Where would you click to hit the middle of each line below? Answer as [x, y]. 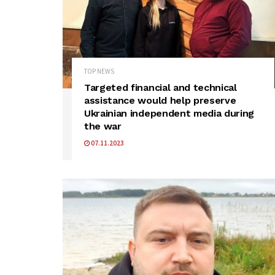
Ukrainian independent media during [169, 113]
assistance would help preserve [160, 100]
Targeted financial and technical [161, 87]
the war [103, 126]
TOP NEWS [99, 71]
